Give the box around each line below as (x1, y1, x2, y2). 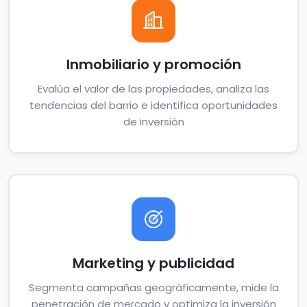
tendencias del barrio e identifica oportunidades (29, 98, 278, 112)
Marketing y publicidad (73, 254, 234, 273)
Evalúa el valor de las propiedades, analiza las (38, 82, 269, 96)
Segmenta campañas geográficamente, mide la (28, 280, 279, 295)
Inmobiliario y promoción (66, 55, 241, 74)
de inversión (123, 114, 184, 129)
